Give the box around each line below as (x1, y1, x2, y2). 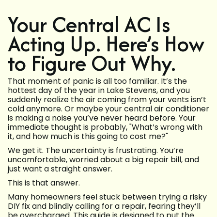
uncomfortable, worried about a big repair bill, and (8, 154, 199, 166)
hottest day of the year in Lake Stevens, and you (8, 85, 190, 96)
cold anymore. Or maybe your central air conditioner (8, 103, 209, 115)
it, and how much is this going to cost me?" (8, 131, 168, 142)
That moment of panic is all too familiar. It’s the (8, 76, 187, 87)
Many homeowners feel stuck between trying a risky (8, 191, 207, 203)
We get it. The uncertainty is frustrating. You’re (8, 145, 184, 156)
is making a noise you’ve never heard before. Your (8, 112, 196, 124)
